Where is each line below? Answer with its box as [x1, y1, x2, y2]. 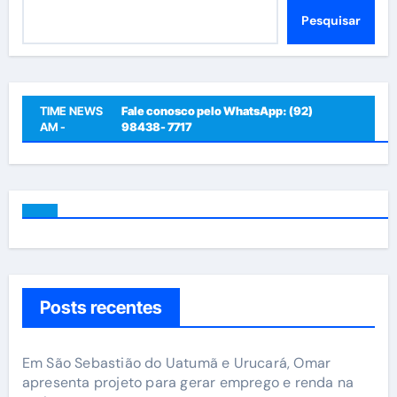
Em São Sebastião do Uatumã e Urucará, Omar [21, 353, 331, 372]
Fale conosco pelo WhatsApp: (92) [121, 103, 313, 118]
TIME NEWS [39, 103, 103, 118]
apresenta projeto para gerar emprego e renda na [21, 372, 354, 392]
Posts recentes [39, 296, 162, 318]
